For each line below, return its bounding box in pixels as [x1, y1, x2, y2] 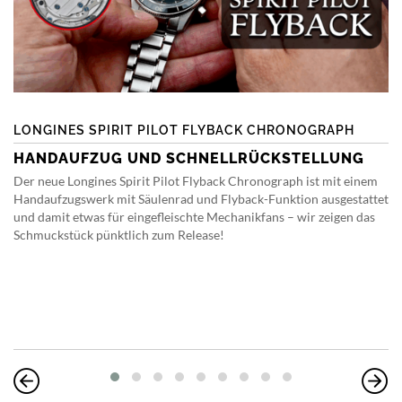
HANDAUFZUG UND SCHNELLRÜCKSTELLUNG [13, 150, 364, 168]
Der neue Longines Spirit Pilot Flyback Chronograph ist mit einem [13, 173, 378, 189]
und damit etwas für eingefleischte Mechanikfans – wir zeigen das [13, 209, 375, 225]
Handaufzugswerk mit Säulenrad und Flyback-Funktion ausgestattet [13, 191, 389, 207]
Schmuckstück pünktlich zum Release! [13, 227, 224, 243]
